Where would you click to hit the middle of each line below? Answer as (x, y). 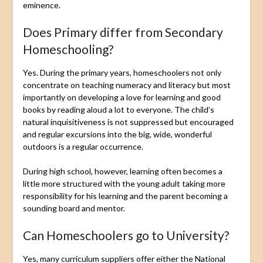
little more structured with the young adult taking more (124, 183)
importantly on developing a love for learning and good (122, 97)
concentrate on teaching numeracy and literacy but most (127, 85)
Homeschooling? (68, 49)
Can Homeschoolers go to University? (126, 235)
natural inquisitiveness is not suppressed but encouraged (128, 122)
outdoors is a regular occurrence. (83, 146)
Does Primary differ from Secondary (123, 32)
